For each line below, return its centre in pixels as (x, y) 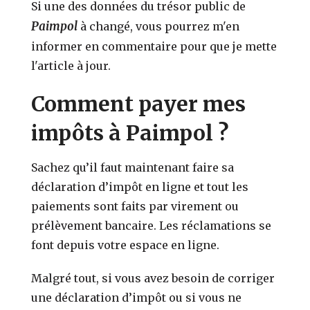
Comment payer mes (139, 103)
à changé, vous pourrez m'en (159, 26)
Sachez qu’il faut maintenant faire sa (133, 167)
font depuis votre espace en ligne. (126, 245)
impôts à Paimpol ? (130, 133)
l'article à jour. (71, 65)
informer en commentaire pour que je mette (154, 46)
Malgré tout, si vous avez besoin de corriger (153, 278)
